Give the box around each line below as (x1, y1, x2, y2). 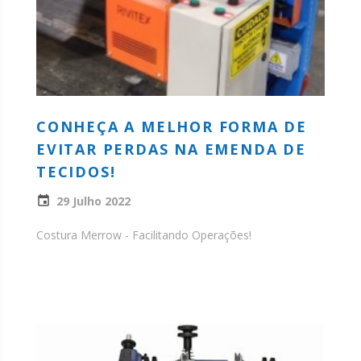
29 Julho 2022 (56, 193, 131, 210)
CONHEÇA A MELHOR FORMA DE (36, 117, 307, 137)
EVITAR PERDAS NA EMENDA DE (36, 139, 306, 160)
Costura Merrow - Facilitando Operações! (36, 227, 251, 243)
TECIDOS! (36, 162, 116, 182)
